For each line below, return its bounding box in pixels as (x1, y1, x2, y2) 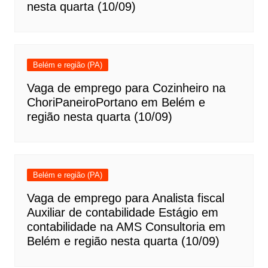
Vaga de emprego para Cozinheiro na (26, 81, 226, 95)
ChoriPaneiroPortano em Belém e (26, 96, 205, 109)
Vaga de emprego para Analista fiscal (26, 191, 224, 205)
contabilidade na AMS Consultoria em (26, 220, 226, 234)
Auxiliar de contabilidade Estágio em (26, 206, 218, 220)
